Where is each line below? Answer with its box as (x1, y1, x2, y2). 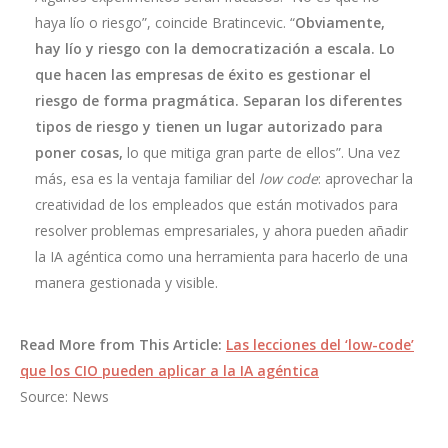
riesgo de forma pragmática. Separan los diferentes (35, 91, 402, 110)
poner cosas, (35, 143, 123, 162)
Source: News (20, 387, 109, 406)
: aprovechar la (318, 169, 413, 188)
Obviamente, (295, 13, 385, 32)
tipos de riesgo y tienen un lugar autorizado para (35, 117, 383, 136)
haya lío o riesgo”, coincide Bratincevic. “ (35, 13, 295, 32)
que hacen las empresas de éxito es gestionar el (35, 65, 371, 84)
